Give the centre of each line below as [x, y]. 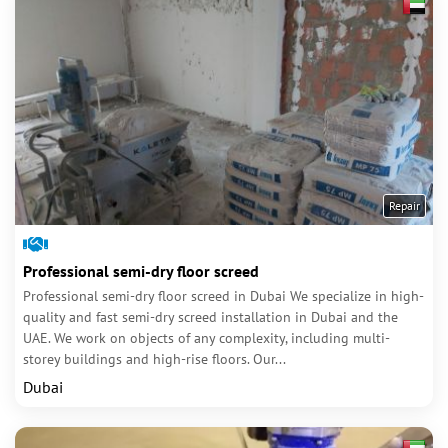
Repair [404, 205]
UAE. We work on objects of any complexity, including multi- [206, 338]
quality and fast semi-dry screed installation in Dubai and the [210, 317]
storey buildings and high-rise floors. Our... [154, 359]
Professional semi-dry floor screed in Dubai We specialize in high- [223, 296]
